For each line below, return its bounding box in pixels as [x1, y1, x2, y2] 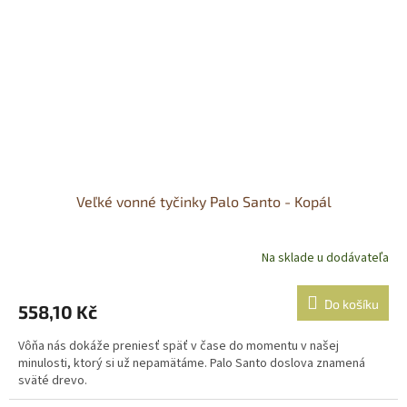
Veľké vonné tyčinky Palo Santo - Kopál [75, 192, 332, 210]
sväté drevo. [18, 371, 87, 390]
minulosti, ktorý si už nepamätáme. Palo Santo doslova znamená [18, 353, 365, 372]
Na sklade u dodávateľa [262, 249, 389, 268]
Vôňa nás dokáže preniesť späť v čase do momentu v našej [18, 336, 339, 355]
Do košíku [324, 295, 379, 312]
